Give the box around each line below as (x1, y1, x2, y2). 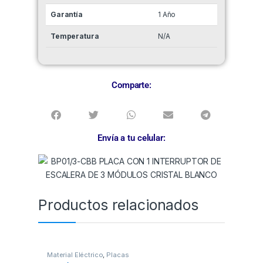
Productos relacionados (38, 196, 198, 214)
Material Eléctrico (46, 251, 103, 259)
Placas (106, 251, 129, 259)
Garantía (50, 10, 83, 19)
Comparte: (112, 80, 151, 91)
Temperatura (50, 32, 99, 41)
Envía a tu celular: (97, 133, 166, 144)
